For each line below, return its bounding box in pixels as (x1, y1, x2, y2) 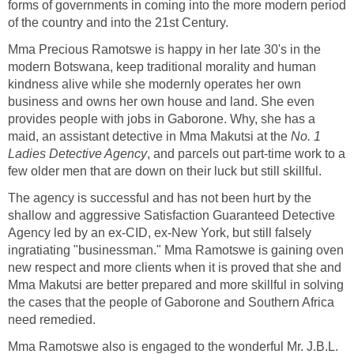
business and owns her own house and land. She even (8, 94, 314, 108)
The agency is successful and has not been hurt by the (8, 190, 311, 205)
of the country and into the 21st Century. (8, 15, 228, 29)
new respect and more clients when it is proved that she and (8, 260, 341, 274)
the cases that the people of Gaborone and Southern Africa (8, 295, 334, 309)
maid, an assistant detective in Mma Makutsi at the (8, 129, 291, 143)
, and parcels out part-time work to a (147, 146, 345, 160)
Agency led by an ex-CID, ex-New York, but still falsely (8, 225, 311, 239)
